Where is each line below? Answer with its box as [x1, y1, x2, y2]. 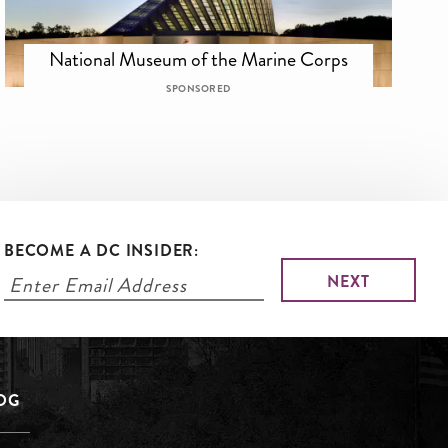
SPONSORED [166, 82, 231, 97]
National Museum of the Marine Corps [49, 45, 349, 74]
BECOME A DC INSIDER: [4, 239, 199, 263]
